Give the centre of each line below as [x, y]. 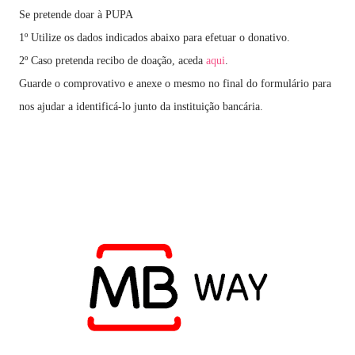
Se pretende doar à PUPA [76, 14]
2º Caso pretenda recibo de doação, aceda [113, 60]
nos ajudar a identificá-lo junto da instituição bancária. [141, 106]
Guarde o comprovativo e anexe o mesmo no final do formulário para [175, 83]
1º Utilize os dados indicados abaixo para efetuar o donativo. [155, 37]
